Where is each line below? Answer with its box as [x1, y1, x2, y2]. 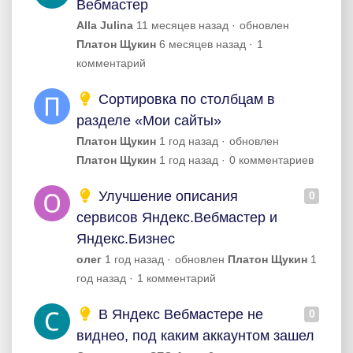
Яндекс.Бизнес [76, 231, 175, 247]
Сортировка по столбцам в [94, 91, 275, 107]
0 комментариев [229, 154, 314, 166]
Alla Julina [76, 19, 133, 32]
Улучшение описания [94, 188, 238, 204]
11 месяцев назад [136, 19, 229, 32]
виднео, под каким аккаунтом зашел [76, 328, 314, 344]
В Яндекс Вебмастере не [94, 307, 263, 322]
